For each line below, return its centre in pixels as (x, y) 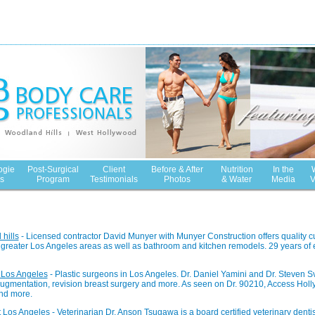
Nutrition (237, 169)
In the (283, 169)
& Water (237, 179)
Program (53, 179)
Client (114, 169)
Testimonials (114, 179)
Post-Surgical (53, 169)
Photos (177, 179)
